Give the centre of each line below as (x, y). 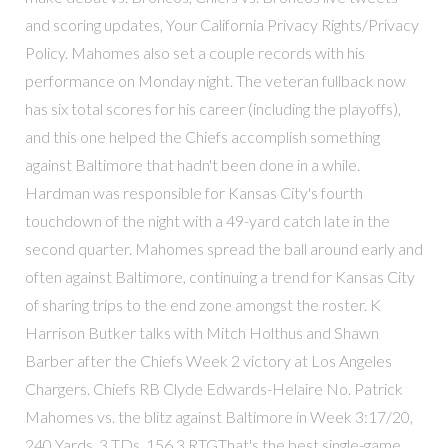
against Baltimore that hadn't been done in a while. (192, 164)
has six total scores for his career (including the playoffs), (212, 108)
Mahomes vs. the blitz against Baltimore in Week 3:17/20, (218, 416)
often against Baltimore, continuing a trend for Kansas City (219, 276)
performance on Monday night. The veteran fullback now (215, 80)
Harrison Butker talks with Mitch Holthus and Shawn (201, 332)
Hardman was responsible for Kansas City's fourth (193, 192)
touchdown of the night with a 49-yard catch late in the (207, 220)
